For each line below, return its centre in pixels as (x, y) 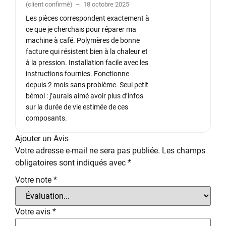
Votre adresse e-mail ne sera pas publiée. (88, 150)
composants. (46, 118)
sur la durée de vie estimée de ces (77, 107)
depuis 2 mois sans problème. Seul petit (87, 85)
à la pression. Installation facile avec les (87, 63)
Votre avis (34, 212)
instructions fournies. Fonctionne (77, 74)
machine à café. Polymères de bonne (83, 40)
